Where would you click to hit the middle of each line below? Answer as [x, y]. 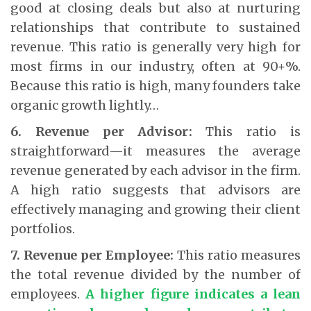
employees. [48, 294]
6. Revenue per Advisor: [108, 131]
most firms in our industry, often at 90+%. [155, 66]
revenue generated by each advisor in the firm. [155, 170]
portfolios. [43, 228]
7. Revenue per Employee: [94, 255]
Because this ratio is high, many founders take [155, 85]
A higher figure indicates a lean [193, 294]
